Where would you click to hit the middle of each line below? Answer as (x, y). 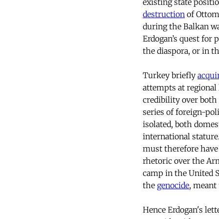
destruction (164, 14)
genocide (173, 186)
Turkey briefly (170, 76)
